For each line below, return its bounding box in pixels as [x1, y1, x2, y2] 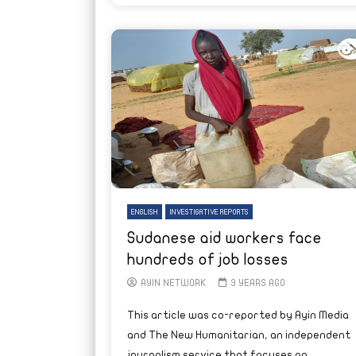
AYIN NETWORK [140, 277, 207, 288]
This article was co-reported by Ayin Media [126, 308, 349, 321]
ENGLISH [130, 207, 158, 216]
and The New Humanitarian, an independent [126, 328, 350, 341]
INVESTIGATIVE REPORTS [168, 207, 249, 216]
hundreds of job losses [126, 250, 288, 268]
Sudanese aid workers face [126, 229, 322, 246]
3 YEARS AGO [230, 277, 285, 288]
